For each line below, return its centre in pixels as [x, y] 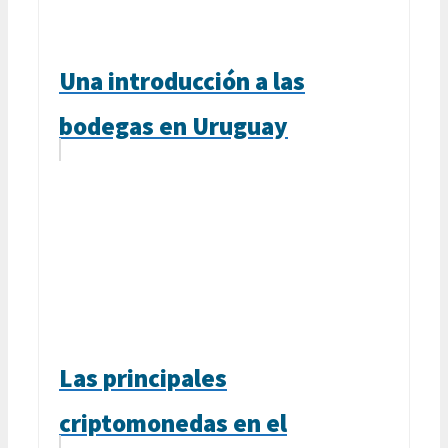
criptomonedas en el [173, 422]
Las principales [143, 377]
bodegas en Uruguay [173, 125]
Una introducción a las [182, 80]
